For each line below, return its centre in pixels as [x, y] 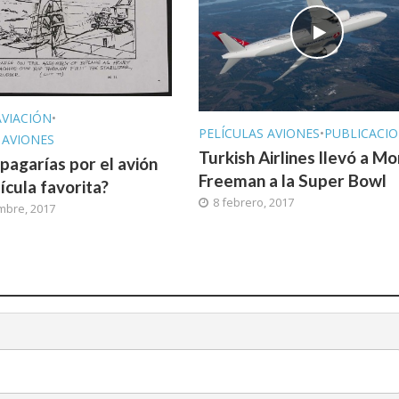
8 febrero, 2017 [253, 203]
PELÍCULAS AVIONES [259, 134]
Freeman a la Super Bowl [292, 181]
